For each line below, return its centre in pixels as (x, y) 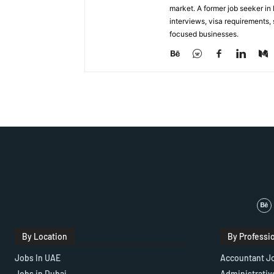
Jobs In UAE (38, 258)
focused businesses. (204, 34)
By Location (45, 237)
